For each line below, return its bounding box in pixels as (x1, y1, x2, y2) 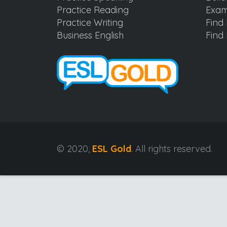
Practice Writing (57, 17, 123, 29)
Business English (57, 29, 124, 42)
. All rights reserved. (131, 143, 212, 155)
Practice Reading (57, 4, 129, 16)
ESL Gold (92, 143, 131, 155)
